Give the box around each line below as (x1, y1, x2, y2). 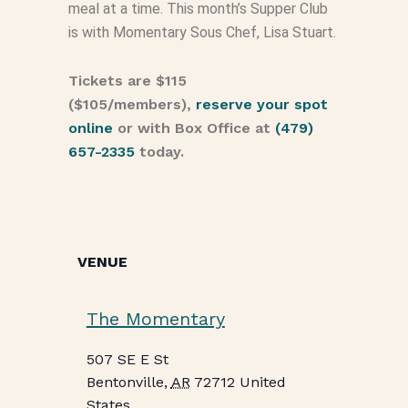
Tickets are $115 (67, 71, 187, 89)
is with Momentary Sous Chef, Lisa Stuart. (67, 23, 336, 41)
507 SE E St (86, 350, 168, 368)
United (239, 372, 286, 391)
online (67, 118, 113, 137)
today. (134, 142, 184, 160)
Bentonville (86, 372, 164, 391)
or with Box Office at (112, 118, 275, 137)
